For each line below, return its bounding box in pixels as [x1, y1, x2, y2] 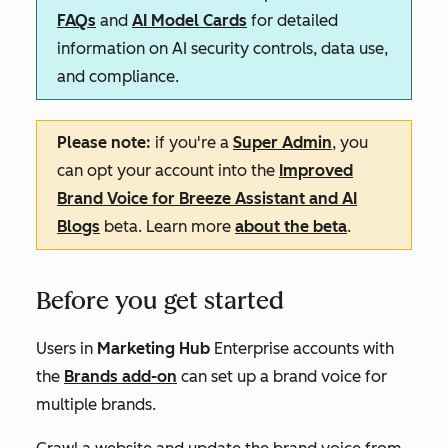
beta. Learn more [104, 217, 235, 236]
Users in [36, 339, 97, 358]
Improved [279, 161, 353, 180]
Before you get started [36, 286, 284, 315]
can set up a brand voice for [177, 367, 387, 386]
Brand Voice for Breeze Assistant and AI [57, 189, 357, 208]
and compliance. [57, 67, 179, 86]
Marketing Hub [97, 339, 214, 358]
